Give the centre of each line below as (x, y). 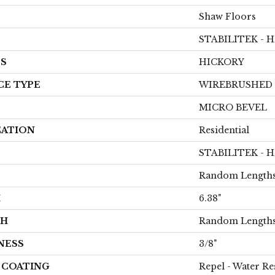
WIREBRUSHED (236, 85)
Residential (224, 130)
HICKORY (222, 62)
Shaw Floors (227, 17)
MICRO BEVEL (233, 107)
